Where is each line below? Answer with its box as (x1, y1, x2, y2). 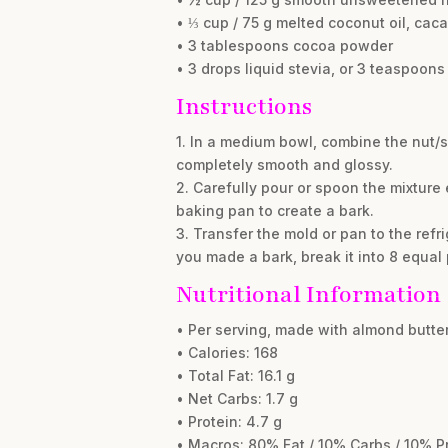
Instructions (175, 91, 312, 122)
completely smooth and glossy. (175, 156, 393, 173)
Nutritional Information (175, 279, 441, 310)
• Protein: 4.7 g (175, 413, 282, 430)
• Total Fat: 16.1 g (175, 367, 295, 384)
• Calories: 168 (175, 344, 278, 361)
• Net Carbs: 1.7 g (175, 390, 298, 407)
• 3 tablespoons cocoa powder (175, 37, 393, 54)
